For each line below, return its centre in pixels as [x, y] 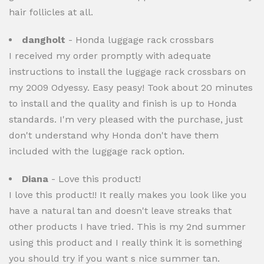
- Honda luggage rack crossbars [140, 40]
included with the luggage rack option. [97, 151]
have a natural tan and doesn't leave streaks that [120, 211]
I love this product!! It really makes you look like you [128, 195]
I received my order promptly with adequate [110, 56]
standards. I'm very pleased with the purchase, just [126, 119]
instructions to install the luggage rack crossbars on [127, 72]
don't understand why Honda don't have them [114, 135]
